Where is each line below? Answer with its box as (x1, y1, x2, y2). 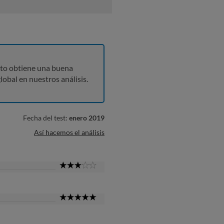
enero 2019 (69, 113, 104, 122)
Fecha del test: (23, 113, 69, 122)
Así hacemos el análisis (34, 128, 104, 136)
